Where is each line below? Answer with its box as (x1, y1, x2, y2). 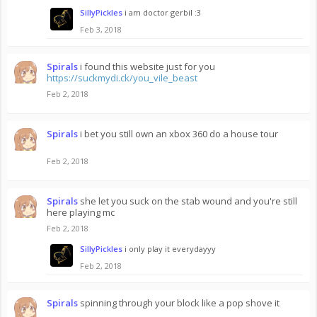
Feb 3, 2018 (80, 24, 122, 35)
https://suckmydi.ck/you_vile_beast (47, 71, 197, 84)
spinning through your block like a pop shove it (80, 296, 279, 309)
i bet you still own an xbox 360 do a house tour (80, 127, 278, 140)
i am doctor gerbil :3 (125, 7, 201, 18)
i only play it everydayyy (125, 243, 216, 254)
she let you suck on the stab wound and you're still (80, 195, 297, 207)
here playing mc (47, 206, 115, 219)
